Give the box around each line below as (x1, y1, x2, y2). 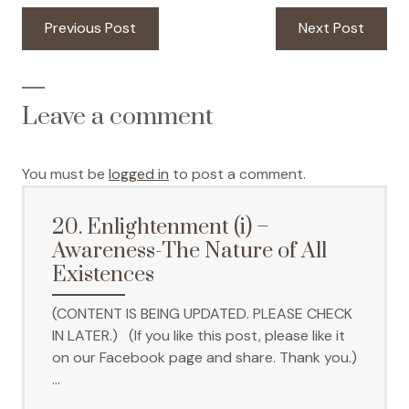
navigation (21, 32, 136, 64)
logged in (109, 163, 169, 184)
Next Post (299, 18, 364, 38)
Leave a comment (22, 100, 214, 132)
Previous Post (45, 18, 136, 38)
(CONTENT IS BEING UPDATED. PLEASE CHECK (52, 303, 352, 323)
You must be (22, 163, 109, 184)
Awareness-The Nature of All (52, 236, 327, 265)
